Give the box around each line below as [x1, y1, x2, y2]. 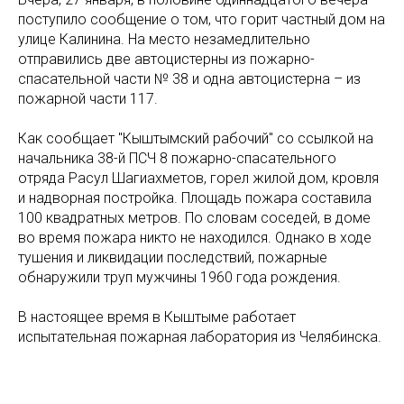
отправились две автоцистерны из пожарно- [18, 50, 315, 68]
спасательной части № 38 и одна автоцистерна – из [18, 69, 361, 87]
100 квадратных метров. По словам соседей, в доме [18, 208, 371, 226]
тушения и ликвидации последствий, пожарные [18, 248, 327, 266]
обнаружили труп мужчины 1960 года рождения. [18, 268, 341, 286]
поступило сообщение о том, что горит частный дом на [18, 10, 385, 28]
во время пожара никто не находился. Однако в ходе [18, 228, 372, 246]
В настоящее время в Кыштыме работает [18, 308, 296, 326]
